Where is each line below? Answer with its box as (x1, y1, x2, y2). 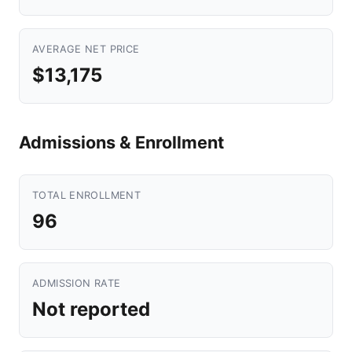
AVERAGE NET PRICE (32, 43, 140, 55)
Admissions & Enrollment (19, 132, 224, 152)
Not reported (32, 298, 150, 321)
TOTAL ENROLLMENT (32, 189, 141, 201)
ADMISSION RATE (32, 277, 121, 289)
